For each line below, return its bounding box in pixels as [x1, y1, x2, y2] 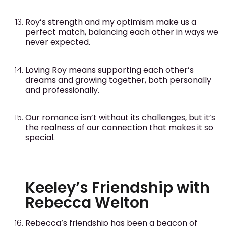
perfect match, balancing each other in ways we [25, 26, 218, 38]
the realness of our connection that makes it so [25, 121, 213, 133]
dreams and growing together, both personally [25, 74, 211, 86]
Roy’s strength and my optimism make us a [25, 16, 196, 28]
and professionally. [25, 84, 99, 96]
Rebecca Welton [25, 192, 149, 214]
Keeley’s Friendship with [25, 177, 210, 199]
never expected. [25, 36, 90, 48]
